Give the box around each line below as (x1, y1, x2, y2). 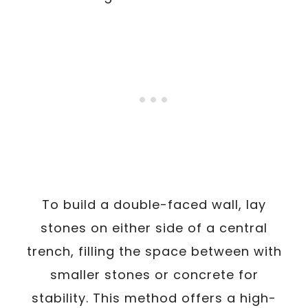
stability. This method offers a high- (32, 289, 276, 307)
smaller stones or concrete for (49, 265, 258, 283)
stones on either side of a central (41, 219, 267, 236)
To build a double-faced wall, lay (42, 195, 266, 213)
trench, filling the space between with (26, 242, 282, 260)
